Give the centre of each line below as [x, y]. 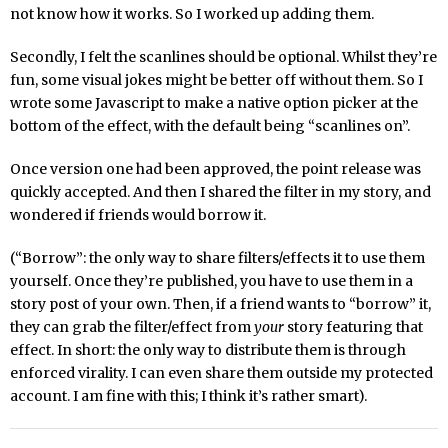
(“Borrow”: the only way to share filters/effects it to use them [217, 257]
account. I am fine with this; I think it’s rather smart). [188, 395]
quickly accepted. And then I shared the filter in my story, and [220, 191]
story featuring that [353, 326]
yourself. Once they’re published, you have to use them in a [211, 280]
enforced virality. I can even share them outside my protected [221, 372]
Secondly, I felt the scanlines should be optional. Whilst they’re [223, 56]
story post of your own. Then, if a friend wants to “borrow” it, [220, 303]
